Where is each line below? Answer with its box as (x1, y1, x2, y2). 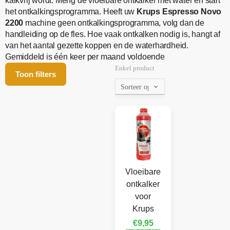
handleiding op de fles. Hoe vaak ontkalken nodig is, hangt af (5, 30, 220, 39)
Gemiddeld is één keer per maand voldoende (5, 52, 165, 62)
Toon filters (15, 70, 56, 79)
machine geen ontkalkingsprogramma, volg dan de (23, 18, 204, 28)
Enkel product (115, 64, 155, 72)
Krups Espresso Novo (137, 7, 222, 16)
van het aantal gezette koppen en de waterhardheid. (5, 41, 188, 50)
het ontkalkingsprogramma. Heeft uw (5, 7, 137, 16)
